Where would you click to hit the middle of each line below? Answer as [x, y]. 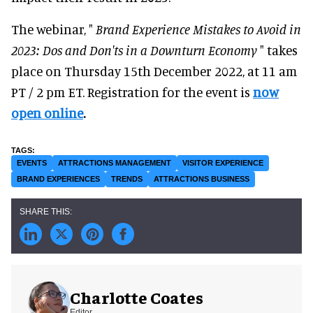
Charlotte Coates [137, 297]
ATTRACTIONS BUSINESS [202, 179]
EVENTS [32, 162]
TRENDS [127, 179]
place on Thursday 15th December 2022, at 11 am [154, 71]
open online [47, 112]
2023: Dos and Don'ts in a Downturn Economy [134, 50]
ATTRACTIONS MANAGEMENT [115, 162]
